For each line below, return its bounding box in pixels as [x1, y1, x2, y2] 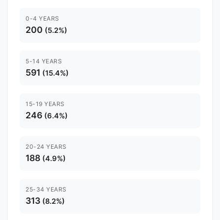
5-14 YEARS [26, 57, 62, 65]
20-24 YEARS [26, 142, 67, 150]
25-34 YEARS [26, 185, 67, 193]
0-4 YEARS [26, 14, 59, 22]
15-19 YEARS [26, 100, 65, 108]
